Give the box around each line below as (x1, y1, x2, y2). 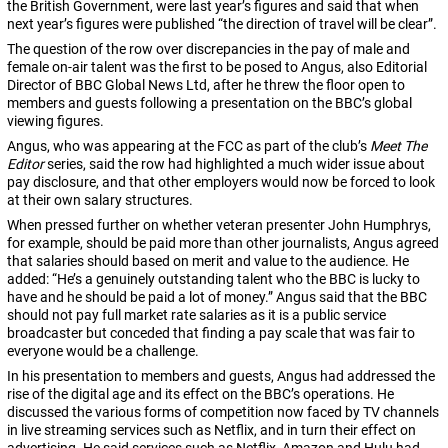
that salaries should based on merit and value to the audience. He (7, 253, 409, 270)
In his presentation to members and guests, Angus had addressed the (7, 368, 435, 385)
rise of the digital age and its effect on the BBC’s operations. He (7, 386, 394, 403)
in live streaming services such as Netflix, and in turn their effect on (7, 422, 416, 439)
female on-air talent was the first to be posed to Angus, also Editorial (7, 59, 427, 76)
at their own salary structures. (7, 192, 193, 209)
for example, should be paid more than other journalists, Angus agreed (7, 235, 439, 252)
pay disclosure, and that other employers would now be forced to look (7, 174, 435, 191)
